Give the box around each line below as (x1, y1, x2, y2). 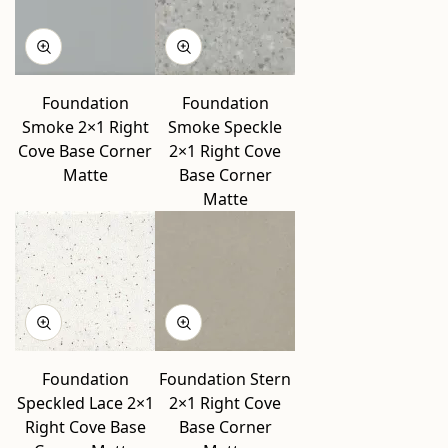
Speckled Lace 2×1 (16, 392, 154, 414)
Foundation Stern (159, 368, 291, 390)
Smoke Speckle (168, 116, 282, 138)
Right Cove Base (24, 416, 146, 438)
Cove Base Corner (18, 140, 152, 162)
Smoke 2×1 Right (21, 116, 149, 138)
